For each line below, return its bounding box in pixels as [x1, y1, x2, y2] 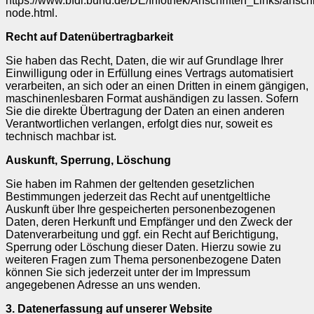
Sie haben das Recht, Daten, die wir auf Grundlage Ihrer [6, 54, 283, 67]
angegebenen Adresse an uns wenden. [6, 278, 200, 291]
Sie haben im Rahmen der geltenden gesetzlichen [6, 177, 254, 190]
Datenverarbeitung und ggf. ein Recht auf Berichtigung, [6, 228, 278, 240]
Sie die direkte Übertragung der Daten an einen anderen [6, 104, 285, 117]
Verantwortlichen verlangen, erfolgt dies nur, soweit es [6, 117, 273, 130]
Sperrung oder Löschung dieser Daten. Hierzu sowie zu [6, 240, 281, 253]
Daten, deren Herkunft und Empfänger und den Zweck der [6, 215, 292, 228]
